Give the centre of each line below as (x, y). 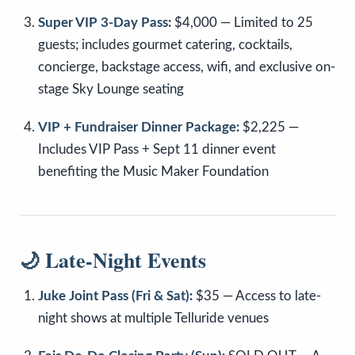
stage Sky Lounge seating (111, 90)
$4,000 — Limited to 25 (242, 23)
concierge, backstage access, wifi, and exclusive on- (187, 67)
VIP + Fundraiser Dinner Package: (139, 128)
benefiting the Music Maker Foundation (153, 172)
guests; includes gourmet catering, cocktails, (165, 45)
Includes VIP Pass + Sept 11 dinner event (157, 150)
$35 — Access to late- (257, 296)
